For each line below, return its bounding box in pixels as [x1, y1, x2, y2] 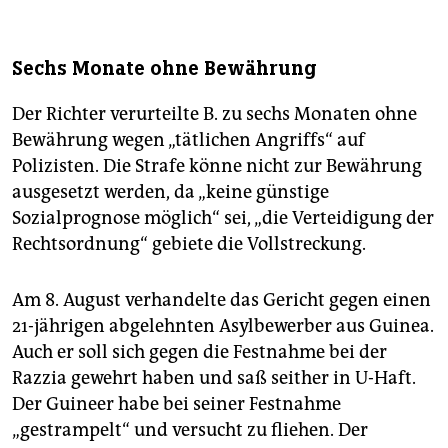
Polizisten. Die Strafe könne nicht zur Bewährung [12, 155, 422, 178]
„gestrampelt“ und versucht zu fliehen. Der [12, 419, 368, 442]
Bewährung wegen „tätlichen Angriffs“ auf [12, 129, 365, 152]
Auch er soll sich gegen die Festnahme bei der [12, 341, 387, 364]
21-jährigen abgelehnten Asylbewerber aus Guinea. [12, 315, 434, 338]
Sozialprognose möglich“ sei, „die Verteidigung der [12, 207, 434, 230]
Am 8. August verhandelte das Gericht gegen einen [12, 289, 431, 312]
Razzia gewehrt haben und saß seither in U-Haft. [12, 367, 416, 390]
